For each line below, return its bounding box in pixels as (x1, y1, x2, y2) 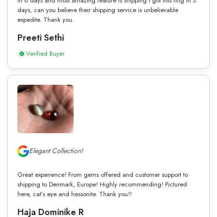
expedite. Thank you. (17, 15, 74, 24)
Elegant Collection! (29, 146, 83, 156)
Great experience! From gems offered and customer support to (17, 170, 188, 179)
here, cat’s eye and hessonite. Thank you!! (17, 189, 132, 199)
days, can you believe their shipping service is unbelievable (17, 5, 178, 15)
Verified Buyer (26, 48, 64, 58)
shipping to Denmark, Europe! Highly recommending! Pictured (17, 179, 187, 189)
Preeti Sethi (17, 31, 64, 44)
